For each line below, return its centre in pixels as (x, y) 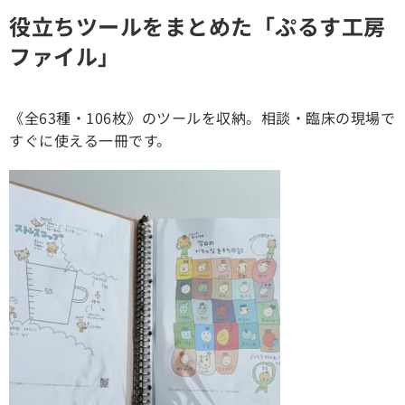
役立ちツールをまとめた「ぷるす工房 (198, 25)
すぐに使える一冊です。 (90, 140)
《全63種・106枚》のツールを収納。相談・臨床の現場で (202, 117)
